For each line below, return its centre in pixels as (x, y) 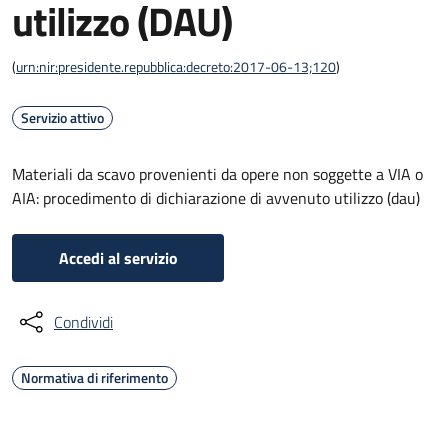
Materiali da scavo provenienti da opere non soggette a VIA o (217, 174)
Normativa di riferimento (94, 377)
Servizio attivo (62, 117)
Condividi (83, 322)
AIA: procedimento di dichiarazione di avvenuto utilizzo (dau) (216, 198)
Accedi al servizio (118, 258)
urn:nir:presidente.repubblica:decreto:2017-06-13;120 (176, 66)
